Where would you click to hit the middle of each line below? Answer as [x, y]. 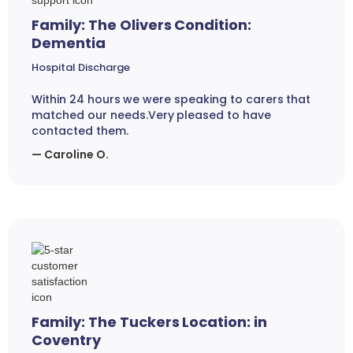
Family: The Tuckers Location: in [150, 322]
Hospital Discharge [81, 68]
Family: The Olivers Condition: [142, 25]
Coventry [66, 340]
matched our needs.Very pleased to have [151, 115]
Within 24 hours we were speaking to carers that [171, 100]
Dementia [69, 43]
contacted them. [80, 131]
